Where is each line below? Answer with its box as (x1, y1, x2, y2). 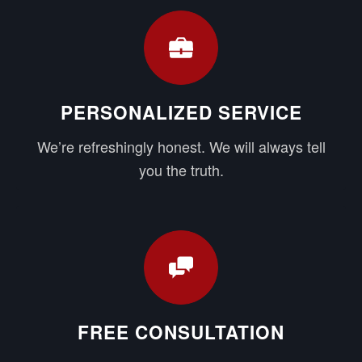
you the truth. (138, 158, 224, 180)
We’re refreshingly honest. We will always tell (36, 135, 326, 157)
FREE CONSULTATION (78, 318, 284, 345)
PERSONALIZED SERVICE (60, 99, 302, 125)
